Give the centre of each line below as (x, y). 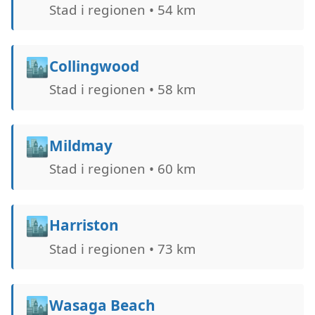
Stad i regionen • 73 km (122, 248)
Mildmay (81, 146)
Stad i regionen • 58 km (122, 89)
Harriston (84, 225)
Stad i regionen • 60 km (122, 169)
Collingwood (94, 66)
